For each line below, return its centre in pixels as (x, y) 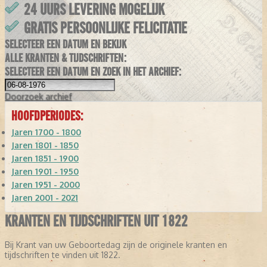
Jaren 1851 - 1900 (45, 159)
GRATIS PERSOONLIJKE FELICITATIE (105, 29)
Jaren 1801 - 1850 (45, 145)
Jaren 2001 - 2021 (45, 198)
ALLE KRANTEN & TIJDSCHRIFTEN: (66, 58)
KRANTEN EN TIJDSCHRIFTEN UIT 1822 (96, 222)
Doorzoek (24, 97)
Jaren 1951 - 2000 (46, 185)
